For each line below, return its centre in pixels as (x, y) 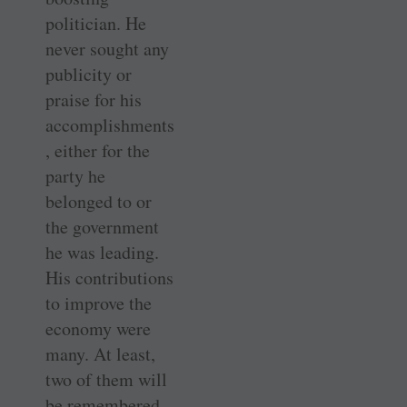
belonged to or (99, 201)
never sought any (107, 48)
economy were (98, 328)
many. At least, (100, 353)
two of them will (106, 379)
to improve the (99, 303)
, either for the (98, 150)
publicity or (89, 74)
